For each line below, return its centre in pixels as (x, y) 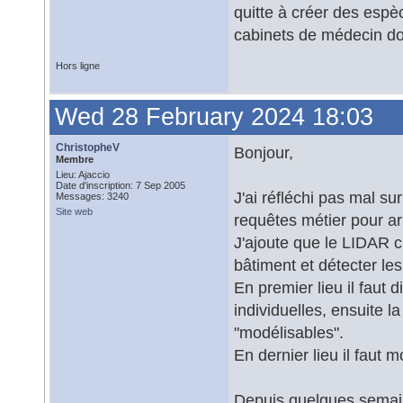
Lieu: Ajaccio (83, 175)
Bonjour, (264, 152)
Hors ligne (78, 66)
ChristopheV (88, 148)
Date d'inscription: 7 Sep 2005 (121, 185)
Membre (75, 159)
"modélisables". (289, 332)
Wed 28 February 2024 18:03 (214, 117)
